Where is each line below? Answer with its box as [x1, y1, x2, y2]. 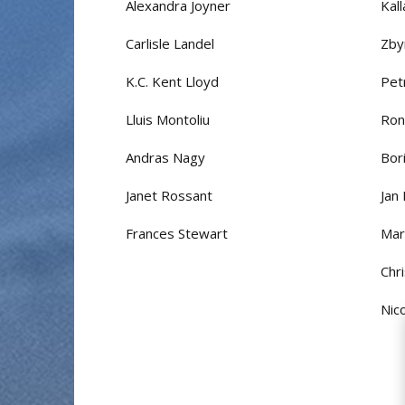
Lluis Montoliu [126, 110, 210, 129]
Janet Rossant [126, 186, 212, 205]
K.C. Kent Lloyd [126, 72, 219, 91]
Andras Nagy [126, 148, 205, 167]
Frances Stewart [126, 224, 228, 243]
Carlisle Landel [126, 34, 214, 53]
